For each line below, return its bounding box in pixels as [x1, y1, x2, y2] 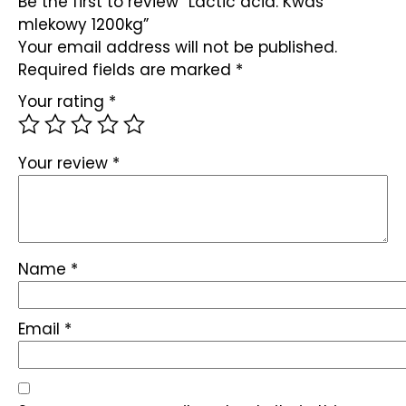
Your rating [18, 91, 109, 113]
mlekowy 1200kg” [18, 14, 149, 36]
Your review [18, 152, 112, 175]
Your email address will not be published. [18, 36, 337, 59]
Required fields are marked [18, 59, 236, 82]
